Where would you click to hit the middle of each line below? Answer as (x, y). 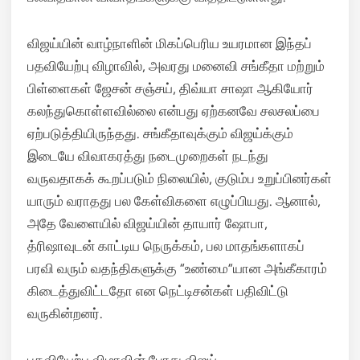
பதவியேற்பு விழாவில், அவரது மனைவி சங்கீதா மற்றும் (176, 66)
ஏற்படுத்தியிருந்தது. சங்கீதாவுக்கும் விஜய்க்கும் (160, 133)
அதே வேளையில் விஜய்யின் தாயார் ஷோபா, (147, 223)
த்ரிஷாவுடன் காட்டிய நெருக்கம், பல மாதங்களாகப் (166, 246)
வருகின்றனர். (65, 313)
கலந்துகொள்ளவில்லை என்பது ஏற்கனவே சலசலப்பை (174, 111)
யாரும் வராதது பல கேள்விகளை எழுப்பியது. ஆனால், (174, 201)
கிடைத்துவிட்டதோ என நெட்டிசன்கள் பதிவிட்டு (158, 291)
